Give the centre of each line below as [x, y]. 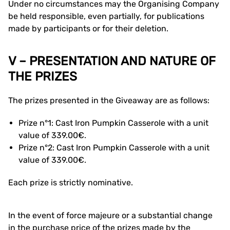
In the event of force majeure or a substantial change [110, 215]
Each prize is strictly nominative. [71, 183]
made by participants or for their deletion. [88, 28]
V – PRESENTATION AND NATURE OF [112, 61]
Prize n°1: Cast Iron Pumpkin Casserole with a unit [113, 123]
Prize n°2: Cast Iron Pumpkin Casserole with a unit [114, 148]
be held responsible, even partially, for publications [106, 16]
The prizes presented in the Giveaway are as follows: [109, 100]
